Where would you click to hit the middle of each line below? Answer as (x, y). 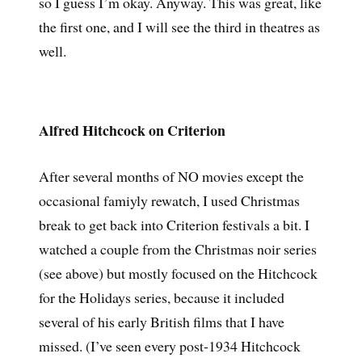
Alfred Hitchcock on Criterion (132, 130)
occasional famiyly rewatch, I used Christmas (169, 201)
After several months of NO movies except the (171, 177)
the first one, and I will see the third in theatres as (179, 26)
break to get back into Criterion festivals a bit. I (174, 225)
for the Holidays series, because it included (161, 298)
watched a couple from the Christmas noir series (177, 249)
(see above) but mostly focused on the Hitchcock (178, 274)
